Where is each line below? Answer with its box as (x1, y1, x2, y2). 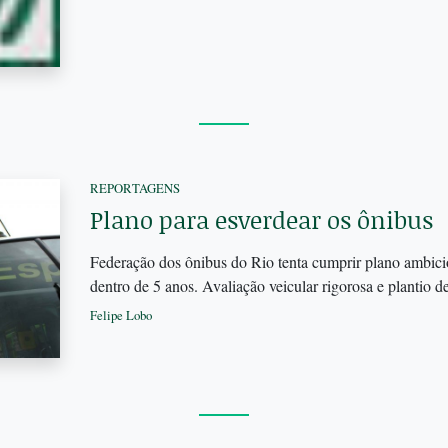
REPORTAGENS (89, 178, 180, 197)
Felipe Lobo (89, 305, 152, 324)
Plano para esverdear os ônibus (89, 202, 433, 236)
